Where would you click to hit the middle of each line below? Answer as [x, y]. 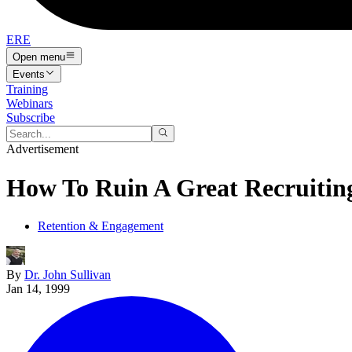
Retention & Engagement [101, 226]
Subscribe [31, 117]
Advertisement [42, 149]
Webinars [29, 103]
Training [27, 89]
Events [29, 74]
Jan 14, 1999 [38, 289]
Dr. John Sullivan [68, 275]
